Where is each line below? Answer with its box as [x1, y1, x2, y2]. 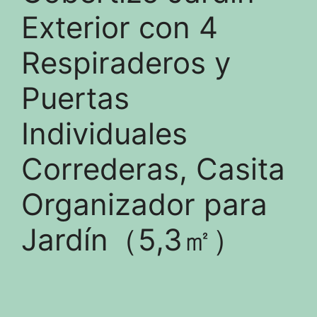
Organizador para [21, 186, 267, 222]
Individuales [21, 115, 188, 151]
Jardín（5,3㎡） [21, 221, 242, 258]
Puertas [21, 80, 129, 116]
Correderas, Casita [21, 151, 285, 187]
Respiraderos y [21, 45, 231, 81]
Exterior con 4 [21, 9, 218, 45]
